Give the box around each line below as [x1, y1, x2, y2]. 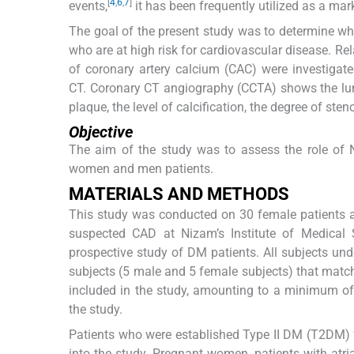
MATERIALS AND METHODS [69, 183, 289, 204]
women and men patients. [69, 160, 213, 176]
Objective [69, 122, 133, 141]
